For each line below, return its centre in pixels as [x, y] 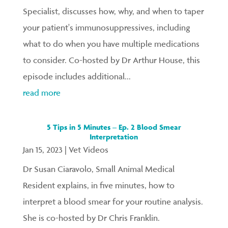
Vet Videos [88, 149]
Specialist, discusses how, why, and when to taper [113, 11]
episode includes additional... [77, 76]
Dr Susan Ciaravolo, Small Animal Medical [98, 169]
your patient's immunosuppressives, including [106, 27]
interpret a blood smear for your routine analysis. [113, 201]
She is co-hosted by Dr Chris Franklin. [91, 218]
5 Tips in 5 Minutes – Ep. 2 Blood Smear [114, 127]
